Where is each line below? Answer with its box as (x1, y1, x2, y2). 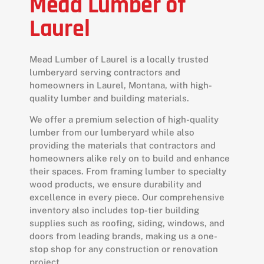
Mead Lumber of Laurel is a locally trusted (29, 54, 209, 64)
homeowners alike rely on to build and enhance (29, 153, 230, 164)
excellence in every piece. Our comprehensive (29, 192, 225, 203)
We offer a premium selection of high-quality (29, 114, 219, 125)
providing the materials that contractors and (29, 140, 216, 151)
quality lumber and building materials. (29, 93, 189, 103)
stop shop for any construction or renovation (29, 244, 218, 255)
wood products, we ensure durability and (29, 179, 202, 190)
